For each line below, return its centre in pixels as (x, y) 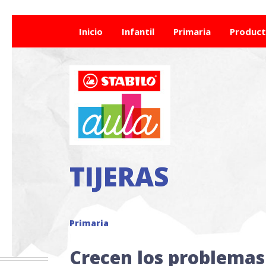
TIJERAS (119, 176)
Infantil (138, 31)
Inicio (91, 31)
